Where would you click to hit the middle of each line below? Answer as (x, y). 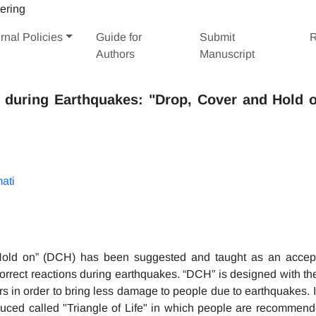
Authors (116, 54)
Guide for (119, 37)
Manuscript (227, 54)
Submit (218, 37)
